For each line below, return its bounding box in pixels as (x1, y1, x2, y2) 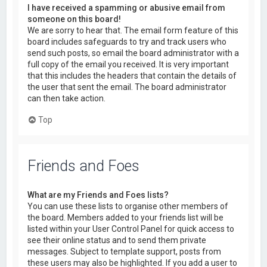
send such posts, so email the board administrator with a (27, 48, 240, 58)
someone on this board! (27, 14, 122, 24)
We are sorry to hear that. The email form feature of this (27, 25, 239, 35)
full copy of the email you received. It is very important (27, 59, 229, 69)
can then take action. (27, 93, 106, 103)
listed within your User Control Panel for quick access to (27, 224, 235, 234)
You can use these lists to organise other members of (27, 201, 229, 212)
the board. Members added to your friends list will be (27, 213, 224, 223)
